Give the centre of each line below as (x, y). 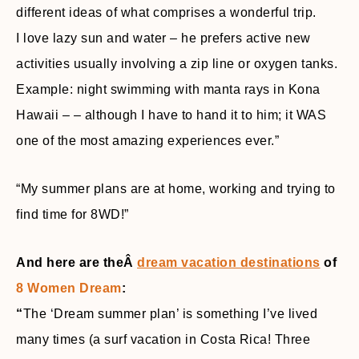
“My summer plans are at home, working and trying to (176, 189)
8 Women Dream (69, 288)
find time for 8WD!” (73, 214)
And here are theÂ (77, 262)
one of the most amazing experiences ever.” (147, 141)
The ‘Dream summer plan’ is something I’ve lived (170, 314)
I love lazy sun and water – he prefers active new (163, 38)
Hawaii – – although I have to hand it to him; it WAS (171, 115)
